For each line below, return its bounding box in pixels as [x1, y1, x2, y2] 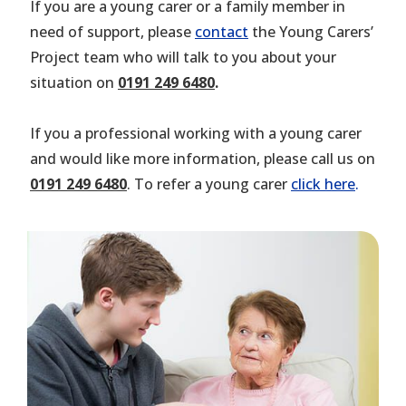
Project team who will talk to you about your [30, 47, 336, 68]
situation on [30, 72, 114, 93]
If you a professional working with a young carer [30, 123, 362, 144]
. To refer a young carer [127, 174, 291, 195]
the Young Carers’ [248, 22, 373, 43]
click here [291, 174, 355, 195]
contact [195, 22, 248, 43]
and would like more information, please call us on [30, 149, 375, 169]
